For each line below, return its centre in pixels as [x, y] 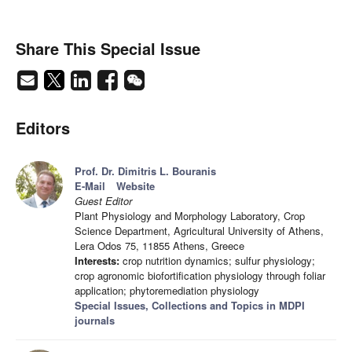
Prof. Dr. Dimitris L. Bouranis [145, 171]
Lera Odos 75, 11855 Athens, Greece [159, 246]
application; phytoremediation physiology [167, 291]
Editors [43, 128]
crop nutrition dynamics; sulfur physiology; [217, 261]
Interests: [97, 261]
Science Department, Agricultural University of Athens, [199, 231]
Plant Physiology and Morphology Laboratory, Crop [190, 216]
